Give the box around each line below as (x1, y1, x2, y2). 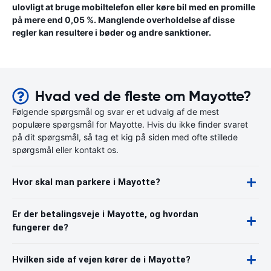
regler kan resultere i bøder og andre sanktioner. (12, 27, 211, 38)
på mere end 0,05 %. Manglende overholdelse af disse (12, 15, 235, 25)
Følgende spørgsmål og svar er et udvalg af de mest (12, 106, 219, 117)
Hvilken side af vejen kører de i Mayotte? (12, 254, 191, 265)
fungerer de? (12, 222, 68, 233)
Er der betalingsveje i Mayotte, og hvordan (12, 209, 198, 220)
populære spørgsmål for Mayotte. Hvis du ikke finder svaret (12, 119, 248, 129)
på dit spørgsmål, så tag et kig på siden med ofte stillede (12, 132, 238, 142)
